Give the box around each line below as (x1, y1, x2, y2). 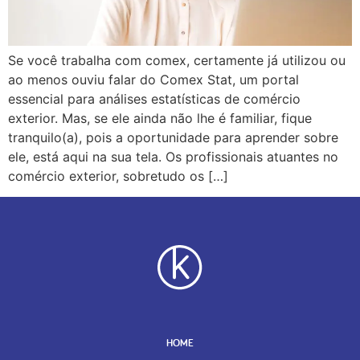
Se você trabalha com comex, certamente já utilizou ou (8, 51, 346, 68)
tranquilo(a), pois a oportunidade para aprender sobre (8, 129, 338, 145)
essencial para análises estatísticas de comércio (8, 90, 301, 107)
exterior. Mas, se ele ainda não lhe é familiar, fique (8, 109, 312, 126)
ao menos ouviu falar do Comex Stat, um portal (8, 71, 299, 88)
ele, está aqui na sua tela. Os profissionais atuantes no (8, 148, 338, 165)
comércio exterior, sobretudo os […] (8, 167, 228, 184)
